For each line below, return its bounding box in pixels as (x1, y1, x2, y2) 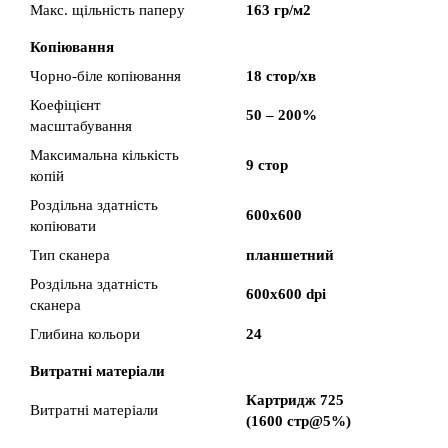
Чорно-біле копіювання (30, 68, 181, 84)
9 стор (246, 157, 288, 173)
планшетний (246, 247, 334, 263)
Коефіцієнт (30, 97, 101, 113)
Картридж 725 (246, 392, 344, 408)
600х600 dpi (246, 286, 326, 302)
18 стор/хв (246, 68, 316, 84)
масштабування (30, 118, 132, 134)
